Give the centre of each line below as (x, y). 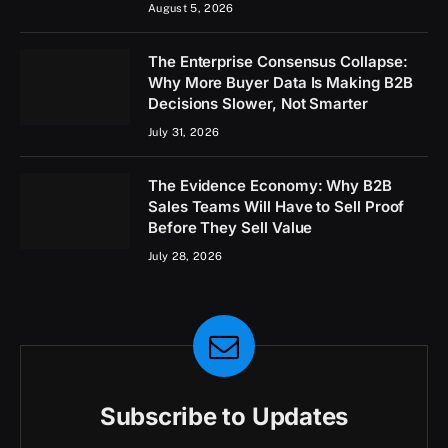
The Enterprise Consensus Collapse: (278, 61)
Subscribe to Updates (224, 416)
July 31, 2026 (184, 131)
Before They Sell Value (230, 227)
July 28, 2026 (185, 255)
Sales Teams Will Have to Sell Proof (276, 206)
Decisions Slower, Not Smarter (258, 103)
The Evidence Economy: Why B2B (270, 185)
